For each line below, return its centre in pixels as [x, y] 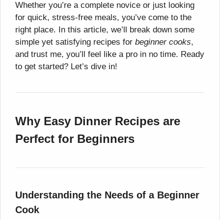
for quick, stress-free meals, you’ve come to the [103, 18]
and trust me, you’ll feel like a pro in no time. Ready [110, 55]
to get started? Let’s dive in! [66, 67]
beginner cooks [163, 42]
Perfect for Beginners [75, 139]
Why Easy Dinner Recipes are [98, 121]
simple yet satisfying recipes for [75, 42]
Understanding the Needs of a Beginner [107, 195]
